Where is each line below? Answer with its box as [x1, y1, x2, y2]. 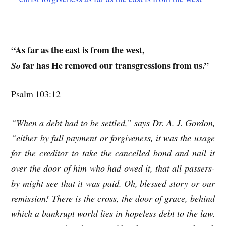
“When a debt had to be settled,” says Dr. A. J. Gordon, [11, 117, 215, 129]
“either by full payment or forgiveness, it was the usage [11, 132, 215, 144]
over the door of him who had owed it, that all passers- [11, 162, 215, 175]
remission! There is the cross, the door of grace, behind [11, 192, 215, 205]
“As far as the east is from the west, [11, 43, 145, 56]
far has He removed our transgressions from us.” [21, 58, 209, 72]
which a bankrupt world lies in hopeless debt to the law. [11, 207, 215, 220]
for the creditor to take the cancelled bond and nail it [11, 147, 215, 159]
